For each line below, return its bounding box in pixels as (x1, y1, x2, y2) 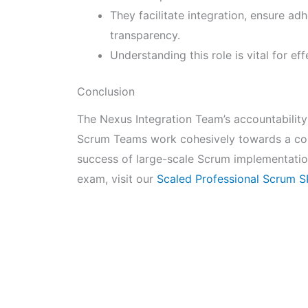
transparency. (110, 27, 180, 42)
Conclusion (77, 84, 135, 98)
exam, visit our (77, 172, 157, 186)
